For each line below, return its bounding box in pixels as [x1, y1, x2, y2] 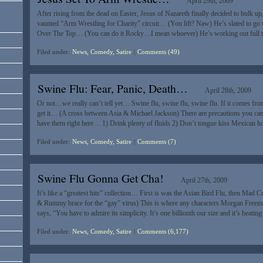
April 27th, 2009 [181, 176, 228, 185]
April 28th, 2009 [205, 86, 252, 95]
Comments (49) [137, 48, 180, 56]
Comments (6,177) [137, 228, 188, 235]
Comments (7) [137, 138, 176, 146]
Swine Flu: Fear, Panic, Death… [37, 80, 188, 97]
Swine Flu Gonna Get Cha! [37, 170, 164, 187]
